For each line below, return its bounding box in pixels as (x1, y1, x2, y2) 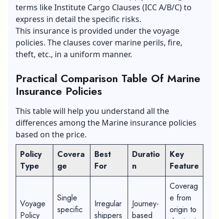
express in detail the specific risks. (16, 13, 141, 24)
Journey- (132, 197, 159, 209)
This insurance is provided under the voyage (16, 25, 179, 36)
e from (170, 192, 191, 203)
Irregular (94, 197, 122, 209)
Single (57, 192, 77, 203)
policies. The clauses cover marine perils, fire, (16, 37, 182, 48)
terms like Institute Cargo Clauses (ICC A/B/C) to (16, 1, 192, 13)
